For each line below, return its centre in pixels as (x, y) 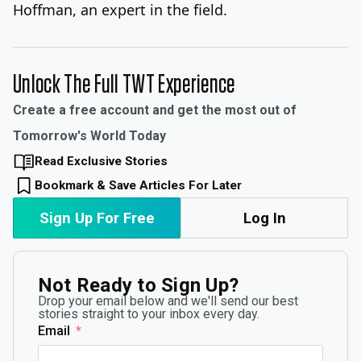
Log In (264, 218)
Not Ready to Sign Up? (139, 285)
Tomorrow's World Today (89, 135)
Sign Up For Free (97, 218)
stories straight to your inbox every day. (149, 313)
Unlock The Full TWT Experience (124, 84)
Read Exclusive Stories (101, 161)
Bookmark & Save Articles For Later (138, 185)
